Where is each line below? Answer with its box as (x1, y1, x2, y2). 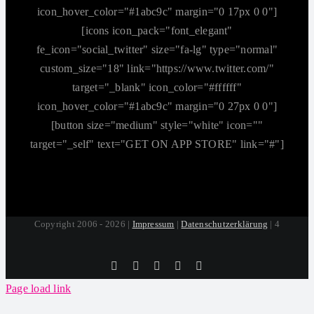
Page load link (6, 282, 71, 294)
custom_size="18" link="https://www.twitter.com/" (40, 62, 274, 74)
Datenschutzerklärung (181, 218, 268, 229)
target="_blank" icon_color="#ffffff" (72, 81, 242, 93)
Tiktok (117, 259, 148, 271)
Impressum (132, 218, 175, 229)
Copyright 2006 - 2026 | (34, 218, 132, 229)
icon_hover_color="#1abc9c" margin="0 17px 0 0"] (36, 5, 278, 18)
